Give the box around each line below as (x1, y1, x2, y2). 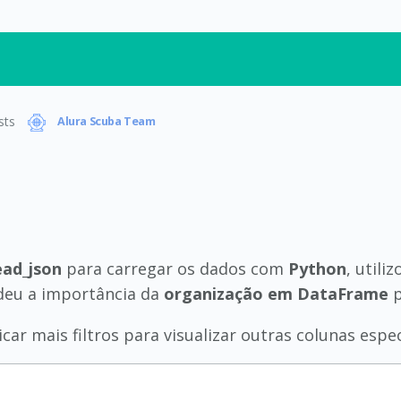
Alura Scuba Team (55, 114, 156, 130)
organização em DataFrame (164, 283, 388, 304)
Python (288, 258, 346, 279)
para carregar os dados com (62, 258, 288, 279)
